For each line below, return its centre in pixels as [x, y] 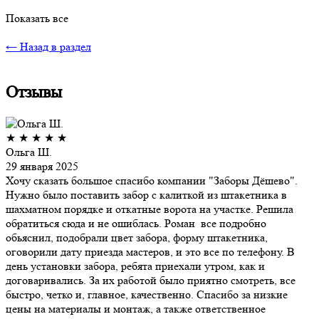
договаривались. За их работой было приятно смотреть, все [151, 280]
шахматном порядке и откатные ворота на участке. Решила [150, 209]
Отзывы [34, 92]
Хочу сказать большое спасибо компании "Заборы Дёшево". [152, 180]
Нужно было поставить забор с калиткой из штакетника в [146, 194]
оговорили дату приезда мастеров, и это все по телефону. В [150, 251]
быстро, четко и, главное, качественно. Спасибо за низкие [147, 294]
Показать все [37, 18]
